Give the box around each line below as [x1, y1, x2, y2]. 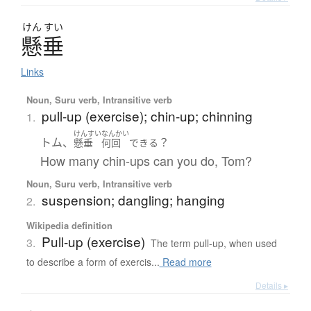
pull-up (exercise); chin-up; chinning [41, 106, 253, 126]
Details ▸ [255, 278, 288, 291]
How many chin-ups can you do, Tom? [40, 151, 252, 169]
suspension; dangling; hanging [41, 190, 225, 209]
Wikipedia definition [26, 218, 112, 232]
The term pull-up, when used [150, 235, 277, 250]
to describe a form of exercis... [26, 254, 160, 269]
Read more [159, 254, 212, 269]
